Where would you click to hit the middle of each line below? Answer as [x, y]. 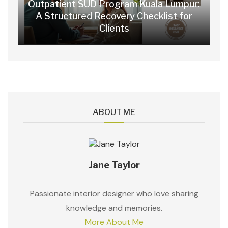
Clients [114, 28]
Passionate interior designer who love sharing [114, 194]
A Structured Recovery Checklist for [114, 16]
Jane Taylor [114, 165]
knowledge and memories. [114, 208]
